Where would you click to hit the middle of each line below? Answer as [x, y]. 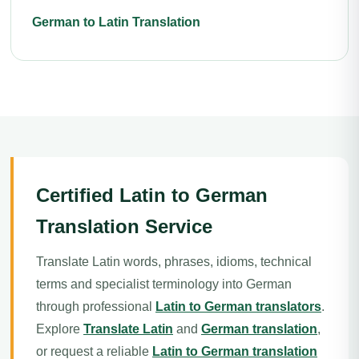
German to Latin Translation [116, 22]
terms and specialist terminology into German [164, 284]
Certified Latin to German [152, 195]
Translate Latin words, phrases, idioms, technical [174, 262]
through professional [96, 307]
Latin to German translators [238, 307]
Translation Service [124, 226]
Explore [60, 329]
